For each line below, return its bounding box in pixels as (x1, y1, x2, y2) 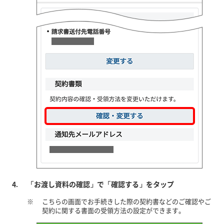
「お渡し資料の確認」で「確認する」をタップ (26, 179, 174, 189)
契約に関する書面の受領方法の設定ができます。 (41, 205, 185, 215)
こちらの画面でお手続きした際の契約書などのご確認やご (41, 196, 211, 206)
